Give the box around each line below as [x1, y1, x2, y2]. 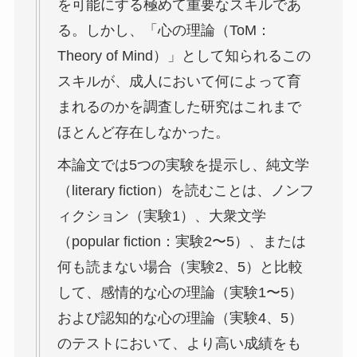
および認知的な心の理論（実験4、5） [57, 310, 303, 327]
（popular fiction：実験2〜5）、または [57, 233, 306, 250]
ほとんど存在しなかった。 [57, 124, 229, 141]
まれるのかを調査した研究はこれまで [57, 99, 301, 116]
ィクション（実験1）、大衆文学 [57, 208, 266, 225]
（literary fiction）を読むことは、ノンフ [57, 182, 314, 199]
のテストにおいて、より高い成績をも [57, 335, 301, 352]
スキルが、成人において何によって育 [57, 73, 301, 90]
